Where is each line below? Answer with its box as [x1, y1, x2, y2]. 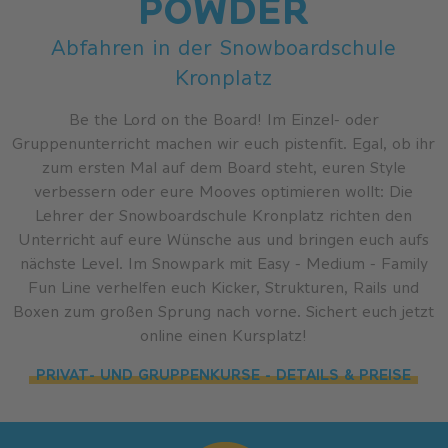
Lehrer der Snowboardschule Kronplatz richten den [35, 207, 413, 225]
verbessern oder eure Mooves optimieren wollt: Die [34, 183, 414, 201]
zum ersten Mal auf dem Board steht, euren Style [41, 159, 406, 177]
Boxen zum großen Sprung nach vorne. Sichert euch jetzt [13, 303, 435, 321]
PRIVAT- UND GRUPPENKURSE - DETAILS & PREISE [36, 366, 412, 384]
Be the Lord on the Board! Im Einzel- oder [68, 111, 379, 129]
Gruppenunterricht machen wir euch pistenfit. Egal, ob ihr [12, 135, 436, 153]
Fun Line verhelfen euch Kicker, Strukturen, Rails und [28, 279, 420, 297]
